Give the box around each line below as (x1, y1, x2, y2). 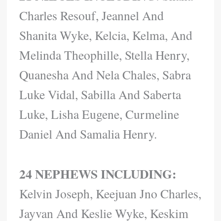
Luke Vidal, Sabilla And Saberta (19, 85, 182, 103)
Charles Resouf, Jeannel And (19, 6, 164, 24)
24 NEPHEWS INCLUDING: (19, 164, 177, 183)
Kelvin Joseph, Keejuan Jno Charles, (19, 184, 202, 202)
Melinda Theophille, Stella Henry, (19, 46, 190, 63)
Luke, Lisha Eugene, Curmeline (19, 105, 180, 122)
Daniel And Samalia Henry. (19, 125, 157, 142)
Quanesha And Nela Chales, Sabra (19, 66, 191, 83)
